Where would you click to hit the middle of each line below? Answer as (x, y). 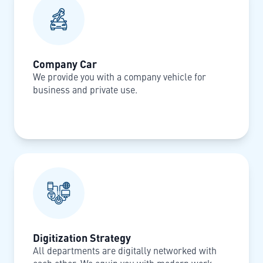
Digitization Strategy (82, 237)
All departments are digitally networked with (125, 250)
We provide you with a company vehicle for (119, 77)
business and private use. (85, 90)
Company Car (65, 64)
